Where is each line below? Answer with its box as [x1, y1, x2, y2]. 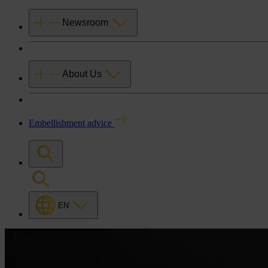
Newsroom [62, 17, 108, 28]
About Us [62, 69, 102, 79]
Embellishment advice [29, 118, 114, 128]
